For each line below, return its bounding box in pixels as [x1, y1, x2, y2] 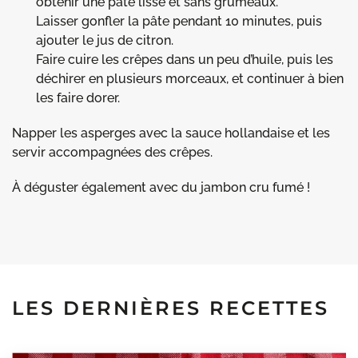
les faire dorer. [36, 89, 120, 105]
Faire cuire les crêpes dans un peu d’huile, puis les [36, 51, 333, 67]
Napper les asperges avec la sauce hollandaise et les [12, 125, 330, 141]
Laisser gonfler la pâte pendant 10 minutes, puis [36, 13, 322, 29]
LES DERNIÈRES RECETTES [12, 296, 329, 320]
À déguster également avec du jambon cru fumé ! [12, 179, 310, 195]
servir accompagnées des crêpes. [12, 144, 213, 160]
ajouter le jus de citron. [36, 32, 173, 48]
